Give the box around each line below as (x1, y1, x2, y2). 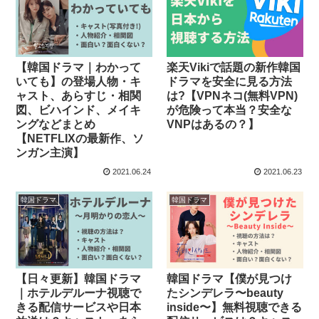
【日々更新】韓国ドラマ (16, 273, 142, 286)
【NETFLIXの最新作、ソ (16, 132, 145, 145)
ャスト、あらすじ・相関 (16, 89, 142, 102)
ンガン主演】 (16, 146, 85, 159)
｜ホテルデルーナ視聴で (16, 287, 142, 300)
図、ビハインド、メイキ (16, 103, 142, 116)
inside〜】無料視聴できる (167, 301, 303, 314)
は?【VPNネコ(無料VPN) (167, 89, 298, 102)
